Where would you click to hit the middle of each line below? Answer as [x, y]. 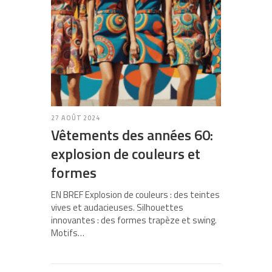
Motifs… [68, 233]
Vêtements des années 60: [132, 135]
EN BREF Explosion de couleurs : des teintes [135, 195]
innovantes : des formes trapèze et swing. [134, 220]
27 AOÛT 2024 [76, 118]
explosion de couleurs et [126, 154]
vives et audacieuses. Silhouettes [117, 208]
